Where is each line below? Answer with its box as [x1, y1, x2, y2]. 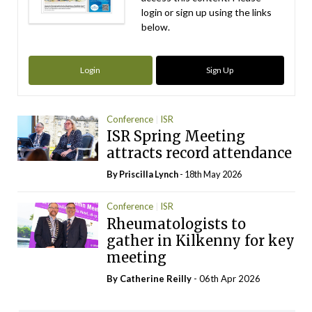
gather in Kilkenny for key [107, 231, 295, 249]
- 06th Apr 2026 [192, 272, 261, 284]
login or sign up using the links [141, 6, 272, 19]
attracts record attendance [107, 144, 292, 162]
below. [141, 21, 171, 33]
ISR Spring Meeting [107, 127, 246, 146]
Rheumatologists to [107, 214, 247, 233]
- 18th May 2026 [178, 169, 242, 180]
